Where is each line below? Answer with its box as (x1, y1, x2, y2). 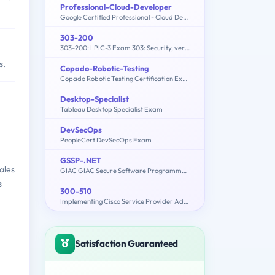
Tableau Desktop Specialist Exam (60, 104, 163, 114)
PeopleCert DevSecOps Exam (60, 135, 152, 144)
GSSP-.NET (60, 155, 101, 165)
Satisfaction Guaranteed (75, 237, 179, 249)
